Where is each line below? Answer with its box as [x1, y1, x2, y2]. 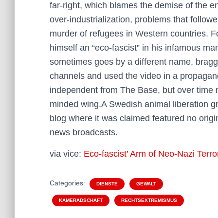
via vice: [50, 149, 84, 159]
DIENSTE [96, 181, 118, 186]
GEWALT [136, 181, 156, 186]
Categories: [50, 179, 87, 187]
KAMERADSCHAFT [59, 198, 103, 203]
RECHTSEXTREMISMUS [121, 198, 177, 203]
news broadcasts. [50, 127, 118, 137]
